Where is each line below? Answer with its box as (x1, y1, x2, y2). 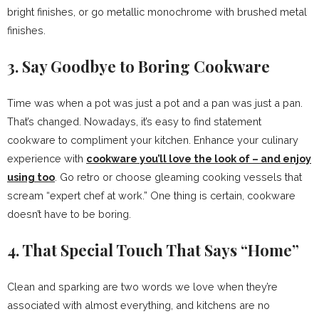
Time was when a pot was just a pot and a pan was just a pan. (7, 97, 303, 110)
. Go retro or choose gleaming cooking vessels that (55, 171, 302, 184)
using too (7, 171, 55, 184)
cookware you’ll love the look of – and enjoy (86, 152, 311, 165)
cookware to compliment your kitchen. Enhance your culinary (7, 134, 298, 147)
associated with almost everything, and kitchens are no (7, 299, 270, 312)
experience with (7, 152, 86, 165)
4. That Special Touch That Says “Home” (7, 239, 299, 261)
